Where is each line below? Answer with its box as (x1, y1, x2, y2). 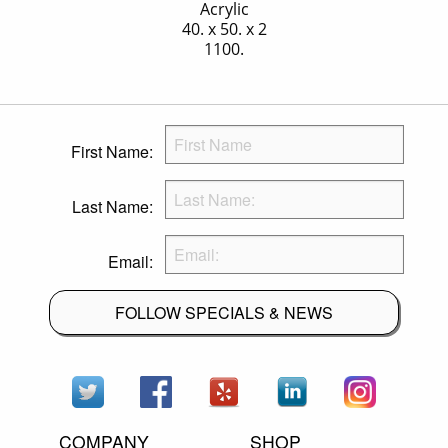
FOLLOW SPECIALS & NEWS (115, 300, 333, 324)
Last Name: (71, 195, 153, 219)
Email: (107, 250, 153, 274)
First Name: (70, 140, 153, 164)
